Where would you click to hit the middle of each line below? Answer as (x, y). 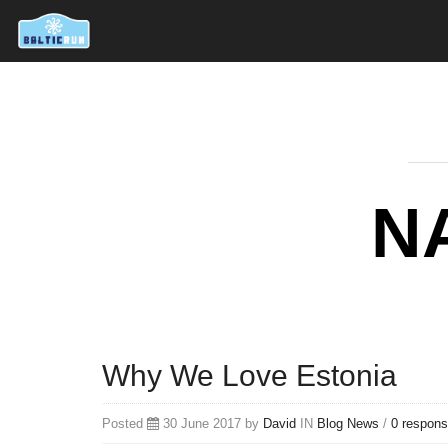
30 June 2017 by (211, 424)
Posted (124, 424)
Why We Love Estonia (249, 376)
